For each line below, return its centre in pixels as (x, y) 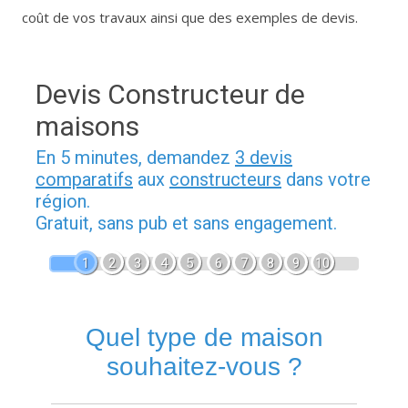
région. (63, 202)
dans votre (326, 180)
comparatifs (84, 180)
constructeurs (225, 180)
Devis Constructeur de (170, 95)
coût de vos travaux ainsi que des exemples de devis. (190, 18)
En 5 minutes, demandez (135, 158)
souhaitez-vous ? (204, 367)
